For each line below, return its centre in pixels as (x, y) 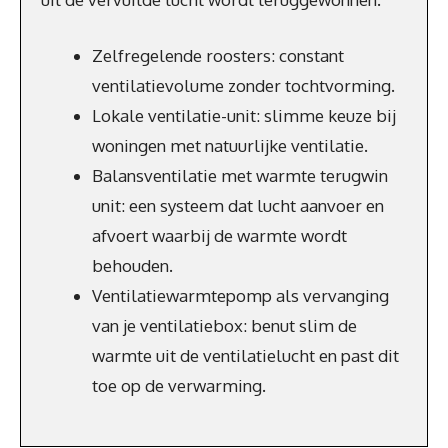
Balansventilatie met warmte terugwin (240, 175)
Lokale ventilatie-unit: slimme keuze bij (244, 115)
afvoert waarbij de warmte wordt (219, 235)
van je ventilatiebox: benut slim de (224, 325)
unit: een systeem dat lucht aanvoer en (238, 205)
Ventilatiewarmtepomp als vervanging (240, 295)
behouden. (132, 265)
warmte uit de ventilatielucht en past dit (245, 355)
